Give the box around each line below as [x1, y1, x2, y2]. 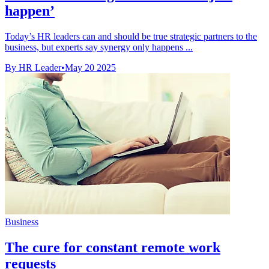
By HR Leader [5, 62, 61, 73]
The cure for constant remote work [5, 239, 220, 255]
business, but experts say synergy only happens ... [5, 41, 193, 52]
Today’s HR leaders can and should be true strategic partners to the [5, 31, 257, 41]
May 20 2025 [65, 62, 116, 73]
